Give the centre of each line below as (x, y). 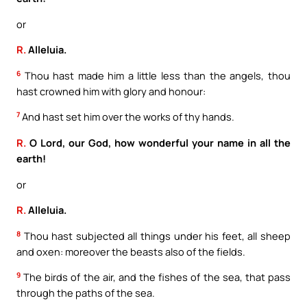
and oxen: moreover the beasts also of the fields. (131, 251)
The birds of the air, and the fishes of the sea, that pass (156, 277)
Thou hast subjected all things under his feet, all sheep (156, 235)
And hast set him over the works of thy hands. (127, 117)
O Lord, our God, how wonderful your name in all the (158, 142)
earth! (31, 158)
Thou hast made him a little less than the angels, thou (156, 75)
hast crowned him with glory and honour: (111, 91)
